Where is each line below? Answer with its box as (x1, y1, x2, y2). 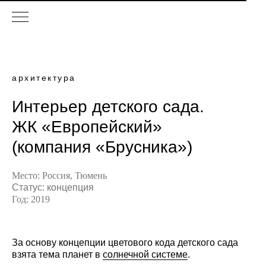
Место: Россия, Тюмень (12, 170, 107, 180)
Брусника (105, 138, 178, 156)
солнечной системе (103, 249, 188, 259)
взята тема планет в (12, 249, 103, 259)
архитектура (12, 73, 76, 83)
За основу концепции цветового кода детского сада (12, 237, 238, 248)
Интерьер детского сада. (12, 97, 204, 116)
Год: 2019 (12, 194, 50, 204)
